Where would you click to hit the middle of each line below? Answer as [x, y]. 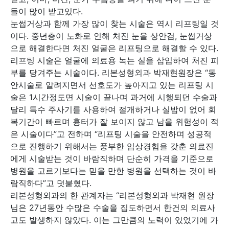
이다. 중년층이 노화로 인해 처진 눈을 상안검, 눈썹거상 [111, 36]
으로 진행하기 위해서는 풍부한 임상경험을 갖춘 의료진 [112, 146]
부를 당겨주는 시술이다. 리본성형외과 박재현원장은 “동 [113, 73]
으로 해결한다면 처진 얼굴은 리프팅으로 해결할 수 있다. [114, 48]
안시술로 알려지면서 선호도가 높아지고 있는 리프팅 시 [112, 85]
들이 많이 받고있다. [47, 11]
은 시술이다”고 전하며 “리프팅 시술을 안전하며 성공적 [111, 134]
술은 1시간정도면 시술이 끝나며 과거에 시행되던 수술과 [114, 97]
